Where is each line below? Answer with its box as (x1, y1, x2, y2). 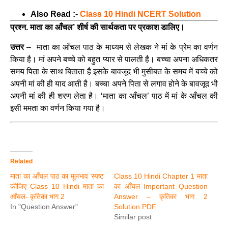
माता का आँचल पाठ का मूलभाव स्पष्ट (10, 172, 104, 181)
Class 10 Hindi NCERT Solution (80, 10, 201, 19)
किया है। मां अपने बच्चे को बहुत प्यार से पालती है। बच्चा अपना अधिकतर (10, 54, 218, 64)
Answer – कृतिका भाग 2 (114, 192, 208, 201)
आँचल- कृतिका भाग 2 (10, 192, 65, 201)
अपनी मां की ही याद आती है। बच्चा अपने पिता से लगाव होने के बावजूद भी (10, 79, 218, 88)
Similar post (114, 213, 152, 221)
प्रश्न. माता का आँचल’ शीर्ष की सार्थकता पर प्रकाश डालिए (10, 23, 179, 32)
